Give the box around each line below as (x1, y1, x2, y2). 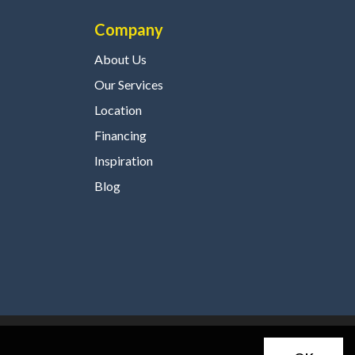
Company (94, 20, 164, 40)
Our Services (94, 77, 164, 93)
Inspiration (94, 153, 154, 169)
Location (94, 102, 143, 118)
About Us (94, 52, 147, 67)
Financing (94, 128, 147, 143)
